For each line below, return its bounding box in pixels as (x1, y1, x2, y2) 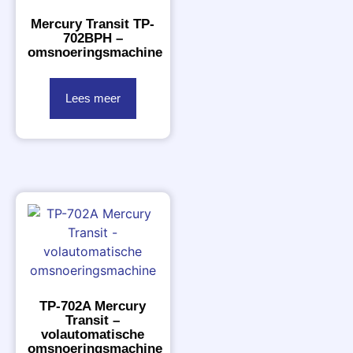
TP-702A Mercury (39, 298, 147, 314)
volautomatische (41, 326, 145, 342)
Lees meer (65, 91, 121, 106)
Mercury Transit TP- (31, 16, 155, 32)
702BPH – (62, 30, 123, 46)
